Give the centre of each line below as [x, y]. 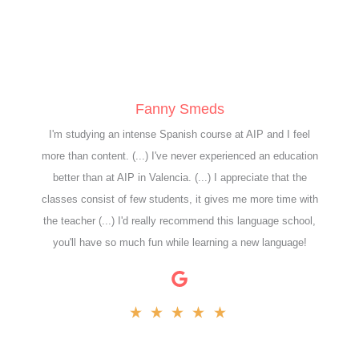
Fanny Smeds [179, 108]
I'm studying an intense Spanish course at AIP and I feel [179, 134]
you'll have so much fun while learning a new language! [179, 242]
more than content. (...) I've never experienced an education [179, 155]
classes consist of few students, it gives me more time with [179, 199]
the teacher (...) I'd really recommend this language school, [179, 220]
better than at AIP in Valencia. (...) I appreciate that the [179, 177]
